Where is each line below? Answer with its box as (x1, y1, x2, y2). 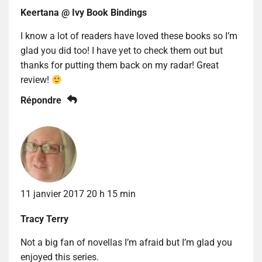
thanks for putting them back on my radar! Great (20, 59, 219, 71)
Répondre (20, 94, 61, 106)
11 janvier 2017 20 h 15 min (20, 188, 136, 199)
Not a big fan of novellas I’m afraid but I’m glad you (20, 236, 232, 248)
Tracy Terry (20, 213, 68, 225)
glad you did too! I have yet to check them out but (20, 44, 223, 56)
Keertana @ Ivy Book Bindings (20, 6, 147, 18)
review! (20, 74, 51, 85)
